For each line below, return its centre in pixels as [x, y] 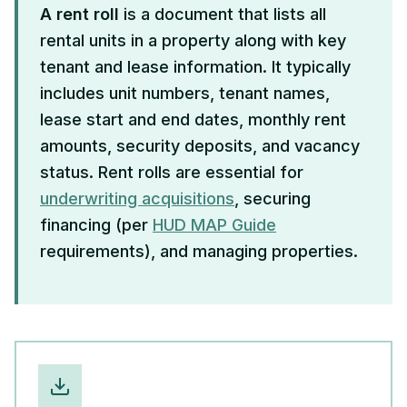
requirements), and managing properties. [199, 251]
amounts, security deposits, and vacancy [200, 145]
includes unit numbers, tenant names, [185, 93]
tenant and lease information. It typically [195, 66]
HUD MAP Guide [214, 224]
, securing [273, 198]
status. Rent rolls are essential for [172, 172]
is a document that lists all [223, 14]
